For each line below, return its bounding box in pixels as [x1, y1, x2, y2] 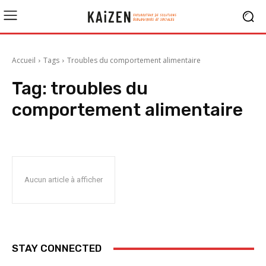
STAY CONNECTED [12, 242, 102, 254]
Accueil [12, 55, 36, 65]
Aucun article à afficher [24, 175, 103, 184]
